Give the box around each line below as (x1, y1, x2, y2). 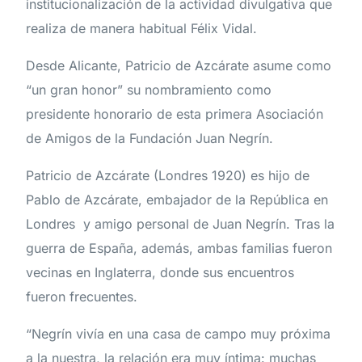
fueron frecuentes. (26, 288, 138, 305)
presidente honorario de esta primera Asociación (26, 106, 324, 123)
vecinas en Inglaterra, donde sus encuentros (26, 264, 295, 281)
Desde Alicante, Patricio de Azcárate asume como (26, 57, 332, 74)
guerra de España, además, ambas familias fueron (26, 240, 333, 257)
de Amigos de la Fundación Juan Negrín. (26, 130, 274, 147)
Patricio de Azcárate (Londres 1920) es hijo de (26, 167, 310, 184)
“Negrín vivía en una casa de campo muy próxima (26, 326, 331, 343)
